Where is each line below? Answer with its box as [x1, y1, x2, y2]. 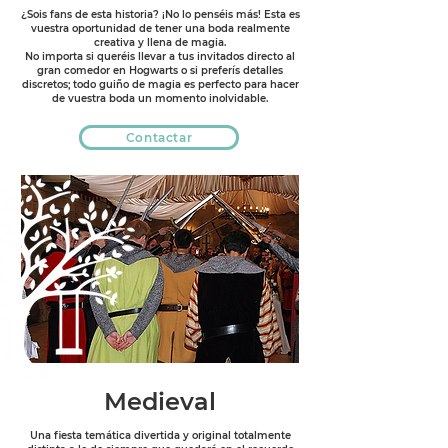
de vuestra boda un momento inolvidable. [52, 92, 268, 105]
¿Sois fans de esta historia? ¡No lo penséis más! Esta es [20, 8, 300, 21]
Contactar [125, 130, 193, 145]
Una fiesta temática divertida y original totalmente [29, 429, 291, 442]
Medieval [104, 387, 216, 416]
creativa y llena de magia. [94, 36, 226, 49]
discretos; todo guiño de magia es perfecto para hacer [21, 78, 299, 91]
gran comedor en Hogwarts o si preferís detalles [37, 64, 283, 77]
